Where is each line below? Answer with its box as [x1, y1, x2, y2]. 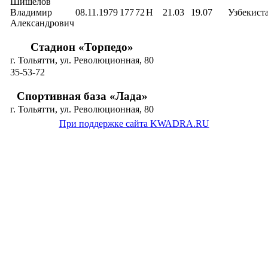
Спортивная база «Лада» [16, 90, 148, 102]
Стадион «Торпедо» [31, 41, 133, 53]
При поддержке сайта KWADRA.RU [59, 118, 209, 129]
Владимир [10, 7, 52, 17]
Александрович [10, 18, 74, 28]
